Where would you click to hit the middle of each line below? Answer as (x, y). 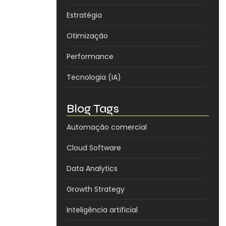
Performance (90, 57)
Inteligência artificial (102, 210)
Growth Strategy (96, 189)
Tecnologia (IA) (94, 77)
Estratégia (84, 15)
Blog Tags (93, 109)
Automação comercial (107, 127)
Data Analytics (92, 169)
